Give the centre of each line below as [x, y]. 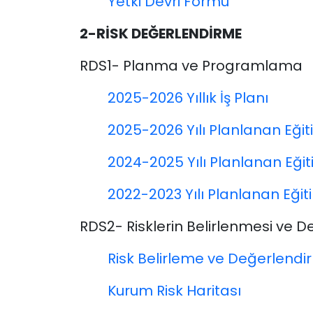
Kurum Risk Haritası [174, 291]
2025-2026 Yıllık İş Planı [188, 98]
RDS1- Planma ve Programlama [191, 66]
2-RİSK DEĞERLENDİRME [161, 34]
